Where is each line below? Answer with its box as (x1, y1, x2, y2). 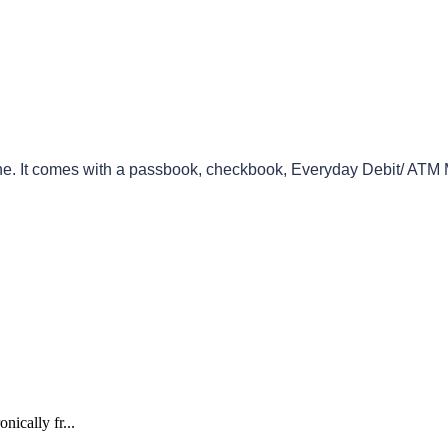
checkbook (206, 160, 283, 178)
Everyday (291, 160, 358, 178)
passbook (129, 160, 198, 178)
